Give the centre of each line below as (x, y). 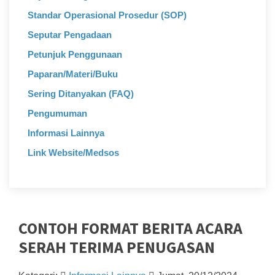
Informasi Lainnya (66, 133)
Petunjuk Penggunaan (75, 54)
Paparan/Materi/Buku (73, 74)
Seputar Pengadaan (70, 35)
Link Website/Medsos (73, 153)
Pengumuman (57, 113)
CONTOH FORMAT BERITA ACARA (130, 228)
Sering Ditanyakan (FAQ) (81, 94)
